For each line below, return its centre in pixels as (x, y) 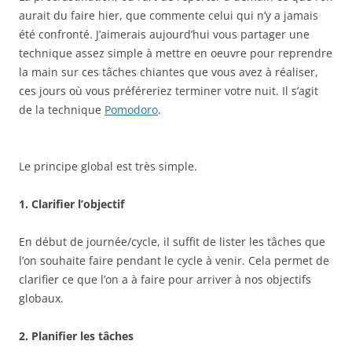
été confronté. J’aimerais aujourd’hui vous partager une (164, 34)
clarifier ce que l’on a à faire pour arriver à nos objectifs (165, 279)
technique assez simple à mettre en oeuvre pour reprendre (176, 53)
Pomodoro (131, 110)
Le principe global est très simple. (108, 166)
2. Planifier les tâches (76, 336)
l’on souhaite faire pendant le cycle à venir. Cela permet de (174, 260)
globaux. (41, 298)
